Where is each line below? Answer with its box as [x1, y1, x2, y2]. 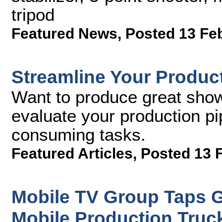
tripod [11, 5, 55, 24]
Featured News [11, 25, 117, 42]
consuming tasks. [11, 125, 146, 144]
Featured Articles [11, 145, 133, 162]
